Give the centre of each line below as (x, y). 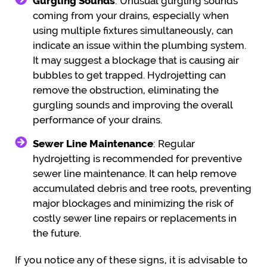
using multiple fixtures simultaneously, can (133, 30)
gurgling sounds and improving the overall (133, 105)
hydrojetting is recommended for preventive (137, 158)
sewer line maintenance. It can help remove (135, 173)
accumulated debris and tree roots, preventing (142, 188)
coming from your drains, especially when (131, 15)
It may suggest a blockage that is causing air (136, 60)
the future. (57, 233)
